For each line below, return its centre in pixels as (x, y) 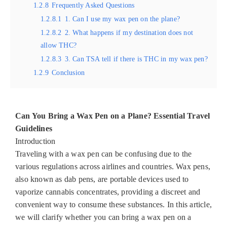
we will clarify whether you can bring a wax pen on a (103, 217)
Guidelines (34, 129)
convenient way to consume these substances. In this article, (114, 205)
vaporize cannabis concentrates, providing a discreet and (108, 192)
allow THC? (59, 45)
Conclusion (68, 73)
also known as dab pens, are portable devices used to (102, 179)
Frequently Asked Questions (93, 5)
